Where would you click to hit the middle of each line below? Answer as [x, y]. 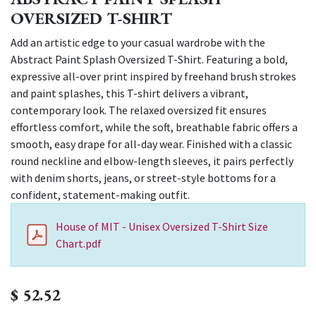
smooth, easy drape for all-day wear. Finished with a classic [151, 144]
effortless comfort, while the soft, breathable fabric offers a [154, 127]
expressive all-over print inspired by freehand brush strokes [153, 77]
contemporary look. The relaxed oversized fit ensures [139, 110]
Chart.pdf [79, 244]
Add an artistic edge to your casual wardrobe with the [138, 43]
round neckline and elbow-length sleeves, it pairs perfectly [152, 161]
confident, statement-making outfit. [100, 195]
